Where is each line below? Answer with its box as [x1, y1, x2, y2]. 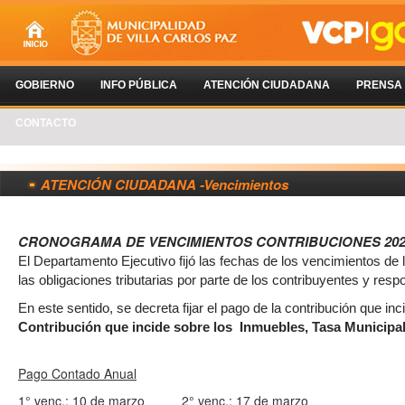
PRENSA [356, 79, 402, 91]
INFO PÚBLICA [100, 79, 177, 91]
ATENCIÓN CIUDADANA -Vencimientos [41, 174, 288, 194]
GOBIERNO [15, 79, 74, 91]
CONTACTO [15, 117, 76, 129]
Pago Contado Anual [18, 364, 137, 382]
